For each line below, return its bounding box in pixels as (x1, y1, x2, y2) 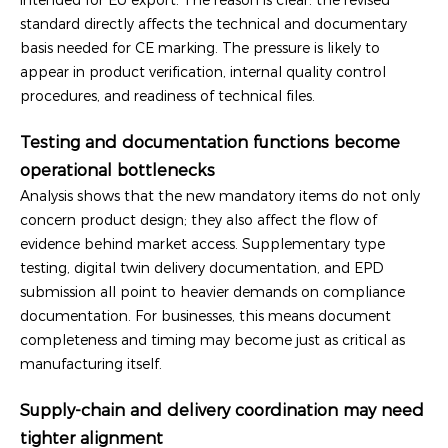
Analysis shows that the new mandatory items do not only (20, 186, 420, 205)
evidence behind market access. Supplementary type (20, 234, 385, 253)
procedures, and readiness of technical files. (20, 86, 315, 105)
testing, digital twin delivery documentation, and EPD (20, 258, 384, 277)
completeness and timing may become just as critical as (20, 330, 405, 349)
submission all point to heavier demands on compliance (20, 282, 405, 301)
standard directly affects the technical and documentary (20, 14, 407, 33)
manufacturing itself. (20, 354, 162, 373)
